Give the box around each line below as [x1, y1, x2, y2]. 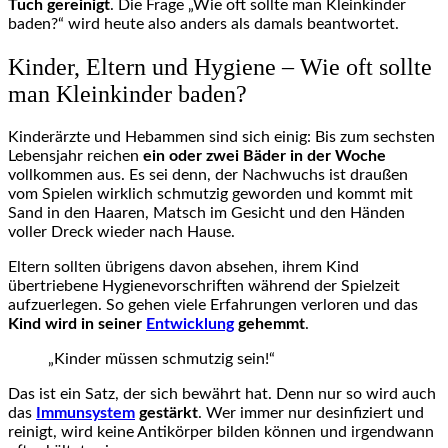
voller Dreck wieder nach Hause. [8, 223, 235, 240]
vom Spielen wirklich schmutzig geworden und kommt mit [8, 185, 413, 202]
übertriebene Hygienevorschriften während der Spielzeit [8, 277, 400, 294]
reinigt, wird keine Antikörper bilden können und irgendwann [8, 423, 434, 440]
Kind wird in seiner [8, 315, 146, 332]
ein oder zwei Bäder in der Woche [139, 147, 386, 164]
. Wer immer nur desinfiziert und [198, 404, 424, 421]
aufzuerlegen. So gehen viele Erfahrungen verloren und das [8, 296, 418, 313]
